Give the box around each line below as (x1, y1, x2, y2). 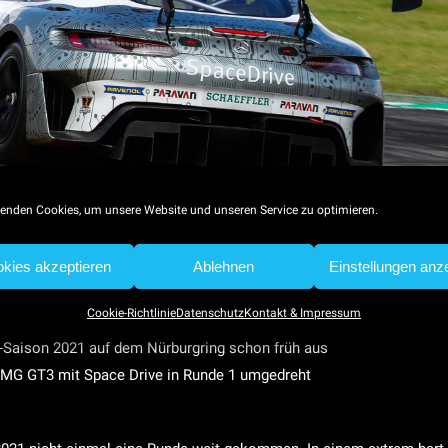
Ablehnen (193, 257, 255, 275)
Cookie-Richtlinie (86, 306, 176, 320)
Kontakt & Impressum (243, 306, 361, 320)
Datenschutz (175, 306, 244, 320)
